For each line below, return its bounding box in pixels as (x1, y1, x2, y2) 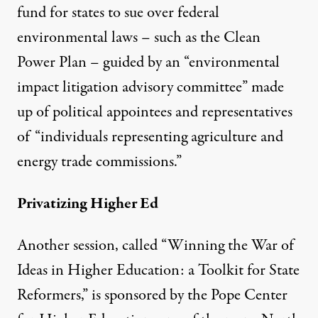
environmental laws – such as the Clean (17, 26, 261, 49)
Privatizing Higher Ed (17, 192, 158, 215)
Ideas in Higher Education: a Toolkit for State (17, 258, 300, 282)
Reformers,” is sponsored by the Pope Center (17, 283, 287, 307)
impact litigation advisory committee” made (17, 75, 284, 99)
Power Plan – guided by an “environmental (17, 50, 280, 74)
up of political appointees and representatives (17, 100, 292, 124)
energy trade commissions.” (17, 150, 182, 173)
